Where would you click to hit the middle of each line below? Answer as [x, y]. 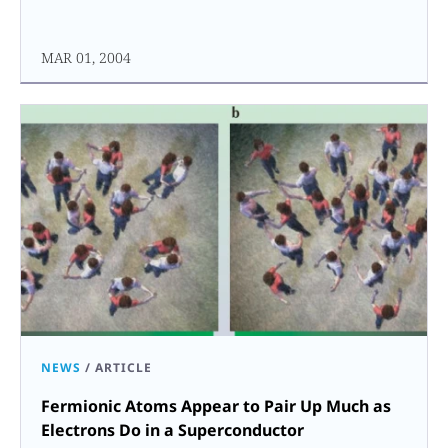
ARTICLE [123, 367]
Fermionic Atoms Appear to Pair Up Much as [216, 405]
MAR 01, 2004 [86, 57]
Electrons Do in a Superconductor [172, 429]
